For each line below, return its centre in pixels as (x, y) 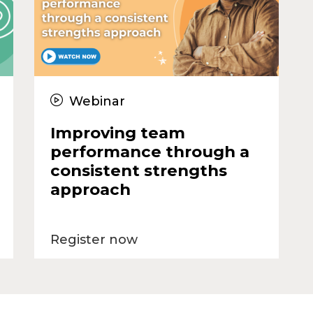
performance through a (150, 151)
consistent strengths (138, 170)
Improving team (117, 132)
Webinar (95, 101)
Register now (94, 239)
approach (90, 189)
